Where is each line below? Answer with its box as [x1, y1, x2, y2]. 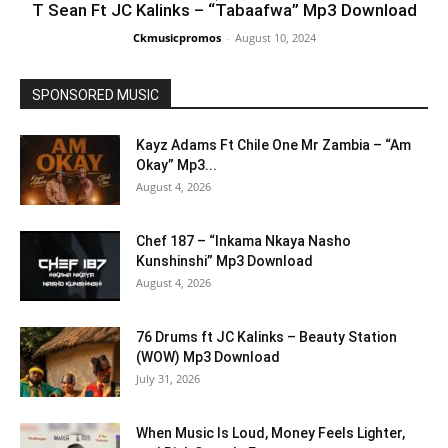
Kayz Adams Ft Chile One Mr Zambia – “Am [136, 137, 411, 153]
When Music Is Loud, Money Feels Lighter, [136, 425, 405, 441]
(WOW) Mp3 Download [136, 349, 280, 365]
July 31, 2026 [136, 371, 200, 386]
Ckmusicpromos [132, 30, 221, 45]
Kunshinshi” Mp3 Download [136, 253, 313, 269]
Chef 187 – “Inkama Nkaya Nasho [136, 233, 351, 249]
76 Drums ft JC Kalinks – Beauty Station [136, 329, 397, 345]
